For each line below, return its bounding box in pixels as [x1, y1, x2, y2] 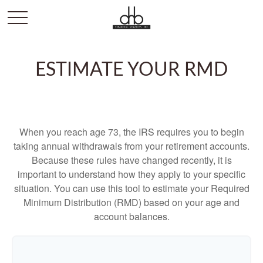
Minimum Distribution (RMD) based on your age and [23, 195, 240, 209]
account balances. [93, 210, 170, 223]
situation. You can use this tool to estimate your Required [14, 181, 249, 195]
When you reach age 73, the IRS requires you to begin [19, 125, 244, 139]
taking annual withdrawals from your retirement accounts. [14, 139, 249, 153]
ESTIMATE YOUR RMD [35, 60, 228, 79]
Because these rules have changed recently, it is [31, 153, 232, 167]
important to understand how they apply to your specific [18, 167, 245, 181]
